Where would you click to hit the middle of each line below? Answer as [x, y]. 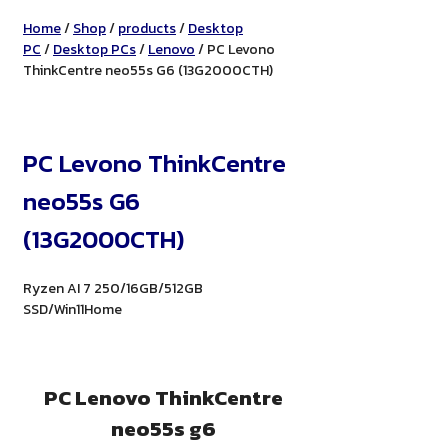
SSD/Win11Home [72, 310]
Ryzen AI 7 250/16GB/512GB [113, 289]
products [147, 28]
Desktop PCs [94, 49]
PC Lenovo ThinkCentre [164, 397]
